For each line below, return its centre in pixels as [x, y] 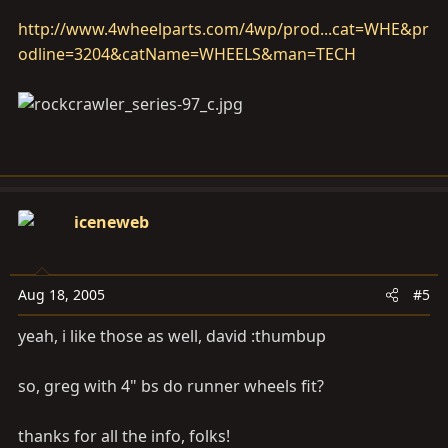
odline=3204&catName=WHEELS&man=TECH [187, 54]
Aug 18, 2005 [61, 294]
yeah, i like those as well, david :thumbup [172, 336]
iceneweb [111, 222]
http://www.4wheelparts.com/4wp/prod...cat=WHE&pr [223, 29]
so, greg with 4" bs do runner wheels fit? [171, 386]
